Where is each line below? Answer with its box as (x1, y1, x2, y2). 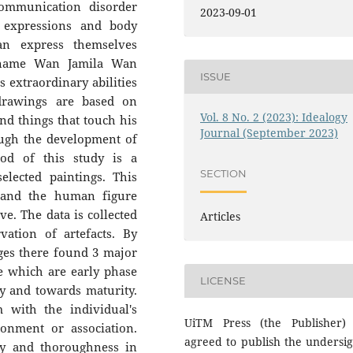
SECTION (200, 167, 247, 180)
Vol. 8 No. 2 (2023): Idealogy (200, 109, 348, 124)
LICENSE (200, 274, 247, 288)
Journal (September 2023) (200, 124, 339, 140)
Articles (200, 208, 241, 224)
